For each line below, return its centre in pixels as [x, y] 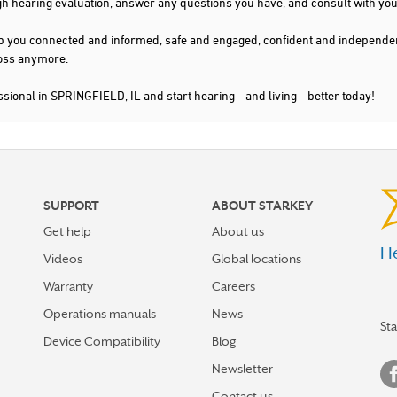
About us [238, 231]
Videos [63, 259]
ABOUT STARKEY [262, 206]
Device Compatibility [102, 341]
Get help [67, 231]
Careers [234, 286]
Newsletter [242, 369]
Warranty [68, 286]
